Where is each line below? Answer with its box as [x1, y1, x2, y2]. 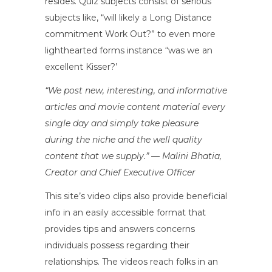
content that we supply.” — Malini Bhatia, [45, 150, 222, 161]
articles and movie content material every [45, 101, 225, 112]
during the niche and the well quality [45, 134, 202, 145]
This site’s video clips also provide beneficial [45, 190, 227, 202]
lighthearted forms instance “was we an [45, 44, 212, 56]
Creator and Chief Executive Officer [45, 166, 195, 178]
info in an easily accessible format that [45, 206, 206, 218]
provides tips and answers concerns [45, 223, 195, 234]
